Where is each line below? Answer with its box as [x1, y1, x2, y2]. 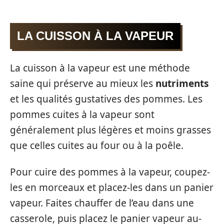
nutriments [155, 76, 208, 90]
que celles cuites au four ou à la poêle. [10, 138, 183, 152]
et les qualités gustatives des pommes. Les [10, 92, 202, 105]
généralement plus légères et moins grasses [10, 123, 211, 136]
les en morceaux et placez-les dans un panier [10, 181, 213, 194]
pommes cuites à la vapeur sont [10, 107, 154, 121]
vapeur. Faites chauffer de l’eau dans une [10, 196, 194, 210]
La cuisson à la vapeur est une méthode [10, 61, 190, 74]
